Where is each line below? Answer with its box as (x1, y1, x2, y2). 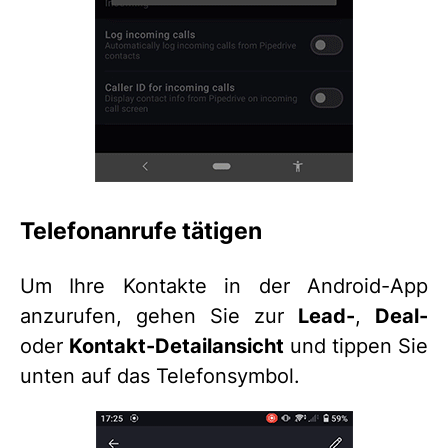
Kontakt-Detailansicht (69, 334, 284, 359)
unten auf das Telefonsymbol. (20, 364, 300, 389)
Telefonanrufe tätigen (20, 216, 262, 246)
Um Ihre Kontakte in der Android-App (20, 274, 428, 299)
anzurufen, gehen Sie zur (20, 304, 298, 329)
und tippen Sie (284, 334, 428, 359)
